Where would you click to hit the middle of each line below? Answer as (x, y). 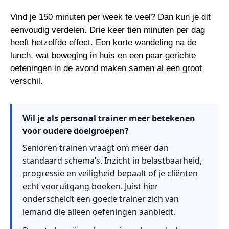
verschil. (27, 81)
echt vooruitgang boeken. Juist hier (90, 186)
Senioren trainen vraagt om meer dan (96, 148)
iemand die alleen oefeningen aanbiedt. (99, 212)
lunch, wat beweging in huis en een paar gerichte (103, 55)
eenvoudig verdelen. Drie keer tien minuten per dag (108, 30)
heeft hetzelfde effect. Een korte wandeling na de (103, 43)
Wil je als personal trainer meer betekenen (109, 118)
